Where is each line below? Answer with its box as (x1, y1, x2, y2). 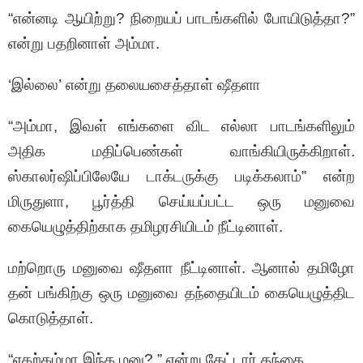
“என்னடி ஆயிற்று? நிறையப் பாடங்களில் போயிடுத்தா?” (8, 10, 355, 28)
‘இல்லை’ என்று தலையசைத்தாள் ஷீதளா (8, 76, 261, 94)
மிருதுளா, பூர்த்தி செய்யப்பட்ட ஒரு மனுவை (8, 193, 355, 211)
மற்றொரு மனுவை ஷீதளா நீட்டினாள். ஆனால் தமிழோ (8, 259, 355, 277)
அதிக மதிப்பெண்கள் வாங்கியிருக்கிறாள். (8, 143, 355, 160)
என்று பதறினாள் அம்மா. (8, 35, 160, 53)
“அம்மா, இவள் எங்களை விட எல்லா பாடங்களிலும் (8, 117, 355, 135)
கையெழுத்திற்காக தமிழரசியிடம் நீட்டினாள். (8, 218, 283, 236)
